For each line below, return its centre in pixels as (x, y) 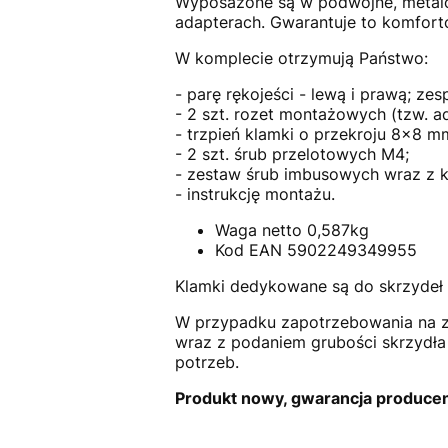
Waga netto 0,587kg (291, 229)
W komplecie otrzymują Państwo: (301, 57)
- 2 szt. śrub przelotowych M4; (291, 153)
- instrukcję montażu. (254, 193)
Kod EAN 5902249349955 (315, 249)
